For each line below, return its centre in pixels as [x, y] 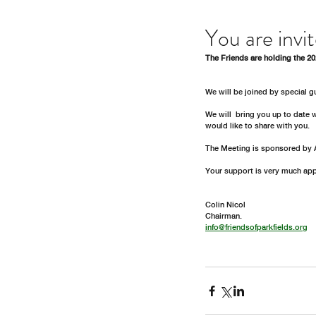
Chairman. [226, 216]
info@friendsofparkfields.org [256, 227]
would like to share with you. [259, 126]
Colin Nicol [225, 205]
